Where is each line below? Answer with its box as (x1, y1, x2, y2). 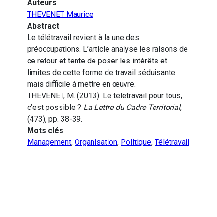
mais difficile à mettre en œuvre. (27, 79, 136, 89)
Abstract (27, 21, 59, 31)
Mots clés (27, 126, 63, 136)
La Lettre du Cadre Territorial (83, 103, 180, 112)
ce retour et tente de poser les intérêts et (27, 56, 167, 66)
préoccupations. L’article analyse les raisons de (27, 45, 188, 54)
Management (27, 138, 71, 147)
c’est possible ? (27, 103, 83, 112)
